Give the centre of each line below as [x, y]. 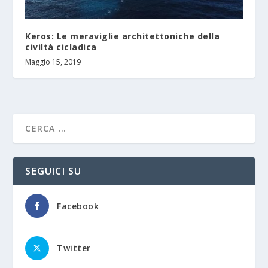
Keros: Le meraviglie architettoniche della [123, 36]
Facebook [78, 206]
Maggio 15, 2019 [53, 62]
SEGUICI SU [54, 171]
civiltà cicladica [61, 47]
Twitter [74, 248]
